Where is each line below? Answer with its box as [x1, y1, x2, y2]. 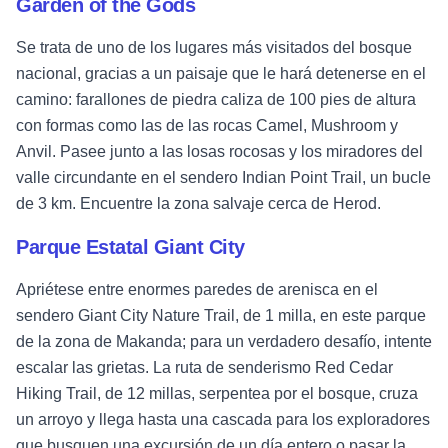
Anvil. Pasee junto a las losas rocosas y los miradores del [16, 143, 423, 161]
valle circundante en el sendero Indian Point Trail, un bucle [16, 169, 431, 187]
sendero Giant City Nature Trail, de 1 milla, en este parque [16, 307, 426, 325]
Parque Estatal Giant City [16, 236, 245, 259]
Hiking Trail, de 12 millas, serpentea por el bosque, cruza [16, 385, 418, 403]
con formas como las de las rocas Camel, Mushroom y [16, 117, 398, 135]
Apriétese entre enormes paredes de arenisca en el [16, 281, 378, 299]
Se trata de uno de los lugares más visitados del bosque [16, 39, 412, 57]
